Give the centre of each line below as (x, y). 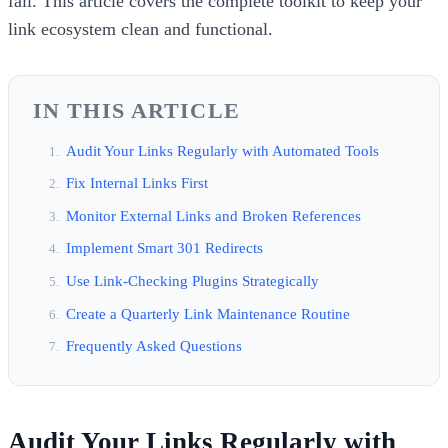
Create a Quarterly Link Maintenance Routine (208, 313)
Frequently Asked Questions (154, 346)
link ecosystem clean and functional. (140, 28)
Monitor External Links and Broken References (213, 215)
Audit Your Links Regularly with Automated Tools (222, 150)
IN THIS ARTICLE (136, 110)
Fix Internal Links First (137, 183)
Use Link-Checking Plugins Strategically (192, 280)
